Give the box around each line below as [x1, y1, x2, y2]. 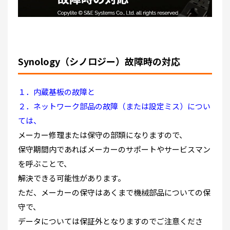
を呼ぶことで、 [18, 158, 71, 169]
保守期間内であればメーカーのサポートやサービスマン [18, 144, 210, 155]
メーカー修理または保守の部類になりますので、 [18, 129, 187, 141]
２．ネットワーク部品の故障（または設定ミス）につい [18, 101, 210, 112]
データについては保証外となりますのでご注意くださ [18, 216, 203, 227]
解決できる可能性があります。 [18, 172, 125, 184]
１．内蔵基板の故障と [18, 86, 95, 98]
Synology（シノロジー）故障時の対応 [18, 54, 180, 68]
